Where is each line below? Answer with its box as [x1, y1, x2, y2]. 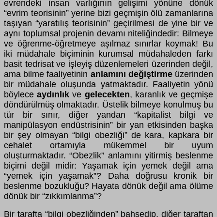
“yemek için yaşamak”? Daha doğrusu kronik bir [4, 170, 213, 181]
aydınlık [37, 89, 73, 99]
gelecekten [84, 89, 130, 99]
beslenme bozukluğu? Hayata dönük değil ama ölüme [4, 181, 213, 191]
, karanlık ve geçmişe [129, 89, 214, 99]
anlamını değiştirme [90, 69, 172, 79]
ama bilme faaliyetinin [4, 69, 91, 79]
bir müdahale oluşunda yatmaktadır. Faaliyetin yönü [4, 79, 213, 89]
